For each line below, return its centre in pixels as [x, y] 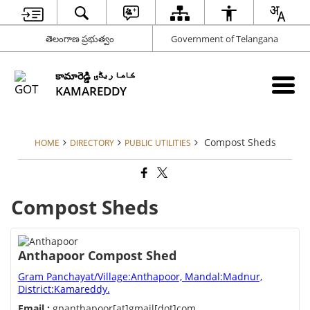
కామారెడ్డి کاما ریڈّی [115, 75]
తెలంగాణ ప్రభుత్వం [80, 38]
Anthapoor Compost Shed [97, 256]
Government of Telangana [225, 38]
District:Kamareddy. [64, 289]
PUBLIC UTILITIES [157, 143]
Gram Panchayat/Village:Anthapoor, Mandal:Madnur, [140, 277]
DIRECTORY [92, 143]
